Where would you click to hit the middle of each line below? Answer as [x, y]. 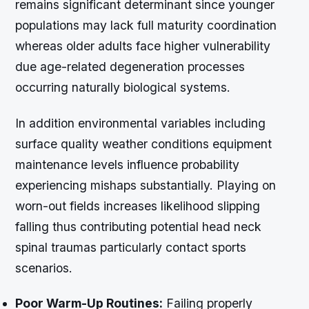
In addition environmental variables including [141, 123]
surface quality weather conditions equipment [144, 143]
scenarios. [44, 268]
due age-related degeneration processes [130, 67]
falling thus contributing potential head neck [139, 226]
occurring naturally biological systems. [123, 88]
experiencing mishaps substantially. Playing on [146, 185]
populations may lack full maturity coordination [146, 26]
